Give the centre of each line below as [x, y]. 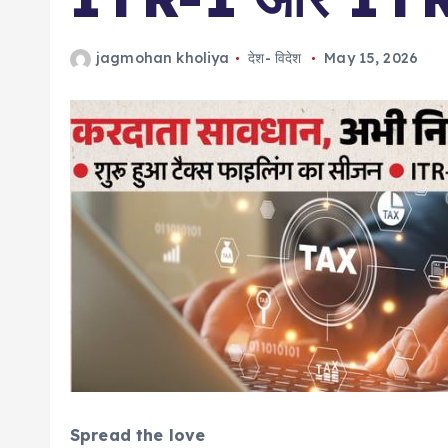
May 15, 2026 [371, 58]
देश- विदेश [275, 58]
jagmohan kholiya [163, 58]
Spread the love [138, 435]
